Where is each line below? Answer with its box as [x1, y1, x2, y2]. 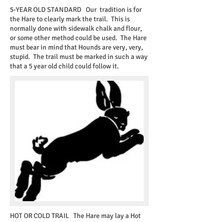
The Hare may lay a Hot [69, 212, 141, 220]
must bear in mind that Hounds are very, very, [10, 43, 143, 52]
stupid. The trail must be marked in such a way [10, 53, 148, 61]
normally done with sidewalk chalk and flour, [10, 24, 142, 33]
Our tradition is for [81, 5, 142, 14]
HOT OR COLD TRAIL [10, 212, 69, 220]
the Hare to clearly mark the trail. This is [10, 15, 130, 23]
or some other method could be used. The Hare [10, 34, 147, 42]
